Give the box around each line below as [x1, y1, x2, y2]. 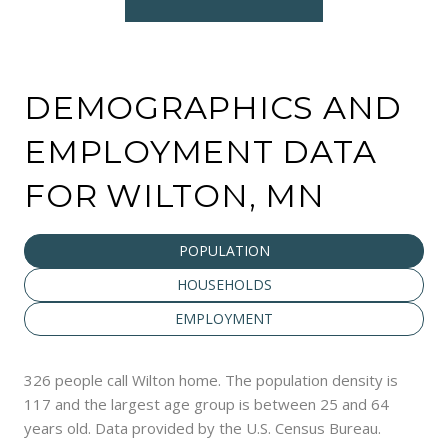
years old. [24, 417, 91, 438]
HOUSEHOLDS [176, 274, 272, 294]
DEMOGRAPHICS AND [24, 87, 402, 127]
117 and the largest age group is [24, 393, 254, 414]
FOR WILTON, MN [24, 175, 325, 215]
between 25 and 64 [254, 393, 389, 414]
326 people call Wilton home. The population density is [24, 369, 398, 390]
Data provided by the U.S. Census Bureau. [91, 417, 381, 438]
